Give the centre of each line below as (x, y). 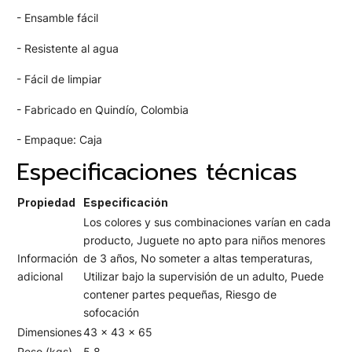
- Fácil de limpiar (59, 79)
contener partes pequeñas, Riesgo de (180, 294)
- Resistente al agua (68, 49)
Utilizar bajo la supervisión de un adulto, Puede (203, 276)
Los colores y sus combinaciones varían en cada (207, 222)
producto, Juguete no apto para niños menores (204, 240)
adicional (40, 276)
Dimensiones (49, 332)
